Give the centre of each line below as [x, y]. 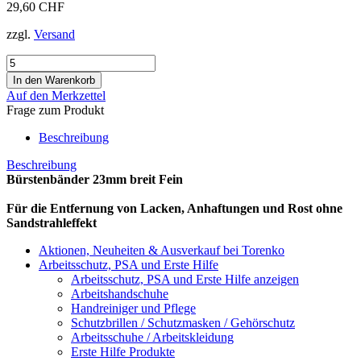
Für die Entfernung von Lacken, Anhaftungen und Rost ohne [174, 208]
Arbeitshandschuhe [120, 293]
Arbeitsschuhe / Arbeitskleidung [152, 337]
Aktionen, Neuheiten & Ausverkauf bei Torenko [162, 250]
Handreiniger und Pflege [133, 308]
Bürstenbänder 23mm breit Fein [95, 179]
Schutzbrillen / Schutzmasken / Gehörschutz [183, 322]
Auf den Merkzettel [56, 95]
